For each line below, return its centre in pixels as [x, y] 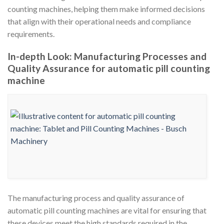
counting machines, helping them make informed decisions [106, 9]
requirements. [31, 34]
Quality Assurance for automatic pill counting [109, 68]
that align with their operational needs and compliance [99, 21]
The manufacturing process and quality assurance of [96, 198]
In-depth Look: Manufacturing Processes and [107, 56]
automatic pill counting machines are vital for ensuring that [107, 210]
